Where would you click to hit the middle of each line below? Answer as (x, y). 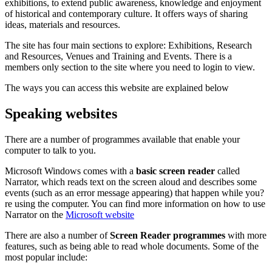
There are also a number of (57, 235)
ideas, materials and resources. (63, 25)
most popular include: (46, 257)
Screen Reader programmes (168, 235)
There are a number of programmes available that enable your (122, 139)
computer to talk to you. (50, 150)
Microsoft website (100, 215)
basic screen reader (175, 171)
